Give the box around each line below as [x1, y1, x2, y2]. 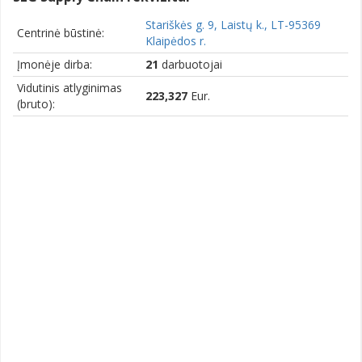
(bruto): [17, 95, 55, 112]
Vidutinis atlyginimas [17, 79, 122, 95]
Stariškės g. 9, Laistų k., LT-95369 [145, 16, 321, 32]
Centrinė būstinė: [17, 24, 104, 40]
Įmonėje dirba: [17, 56, 92, 72]
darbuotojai [158, 56, 222, 72]
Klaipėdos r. [145, 32, 206, 48]
